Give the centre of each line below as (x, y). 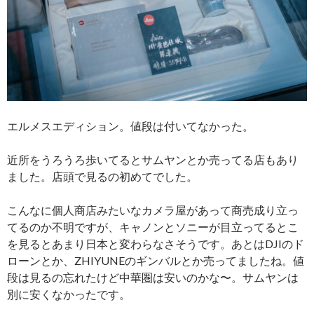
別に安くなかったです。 (69, 294)
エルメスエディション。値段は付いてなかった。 (130, 125)
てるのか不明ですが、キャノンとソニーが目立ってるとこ (153, 226)
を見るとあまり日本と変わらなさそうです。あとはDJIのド (156, 243)
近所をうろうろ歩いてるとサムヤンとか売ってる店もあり (153, 159)
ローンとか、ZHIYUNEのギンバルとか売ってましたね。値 (156, 260)
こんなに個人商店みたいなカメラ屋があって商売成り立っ (153, 210)
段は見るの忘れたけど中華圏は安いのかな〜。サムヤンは (153, 277)
